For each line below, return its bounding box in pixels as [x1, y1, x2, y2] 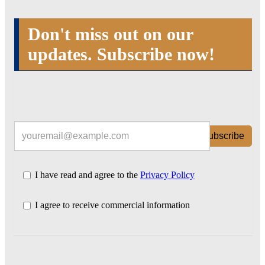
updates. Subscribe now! [28, 44, 215, 64]
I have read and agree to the [35, 169, 140, 180]
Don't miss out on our [28, 24, 193, 44]
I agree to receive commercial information [35, 199, 190, 210]
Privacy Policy [140, 169, 195, 180]
